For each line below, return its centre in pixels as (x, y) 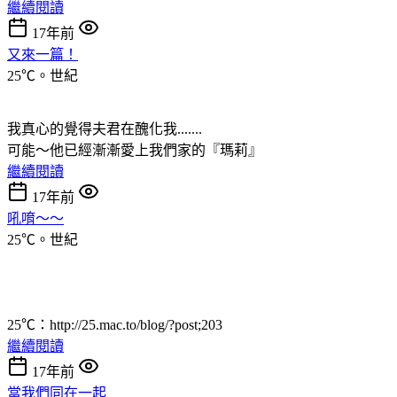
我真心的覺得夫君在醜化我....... (105, 128)
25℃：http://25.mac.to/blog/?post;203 (115, 324)
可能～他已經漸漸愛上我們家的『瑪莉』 (135, 150)
